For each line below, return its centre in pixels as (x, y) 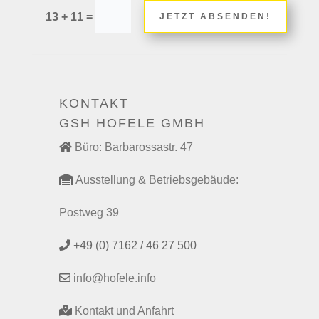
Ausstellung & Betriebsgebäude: (157, 179)
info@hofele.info (114, 278)
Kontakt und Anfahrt (124, 310)
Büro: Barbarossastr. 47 (134, 147)
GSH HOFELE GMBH (132, 123)
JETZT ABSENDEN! (216, 16)
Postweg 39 (89, 212)
